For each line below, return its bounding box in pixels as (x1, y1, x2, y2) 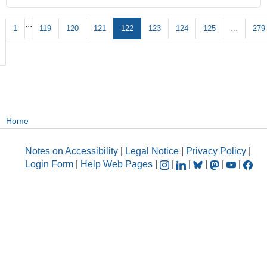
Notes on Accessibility (25, 145, 120, 156)
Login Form (25, 159, 73, 169)
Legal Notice (125, 145, 179, 156)
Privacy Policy (186, 145, 246, 156)
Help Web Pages (80, 159, 153, 169)
